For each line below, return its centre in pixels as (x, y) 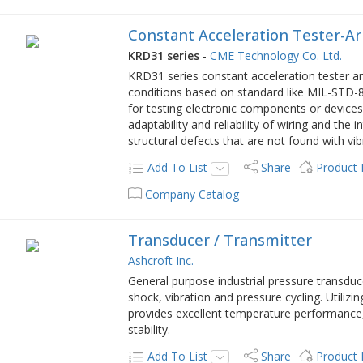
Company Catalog (192, 194)
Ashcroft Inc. (161, 261)
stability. (149, 330)
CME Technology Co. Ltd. (276, 56)
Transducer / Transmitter (220, 240)
